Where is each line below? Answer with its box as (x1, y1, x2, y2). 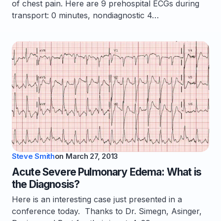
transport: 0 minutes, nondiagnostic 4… (12, 10, 159, 20)
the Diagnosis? (12, 178, 80, 190)
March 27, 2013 (66, 151, 118, 161)
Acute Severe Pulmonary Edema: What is (12, 166, 201, 178)
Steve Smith (12, 151, 55, 161)
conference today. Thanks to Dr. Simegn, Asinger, (12, 206, 202, 216)
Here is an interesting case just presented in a (12, 194, 182, 204)
